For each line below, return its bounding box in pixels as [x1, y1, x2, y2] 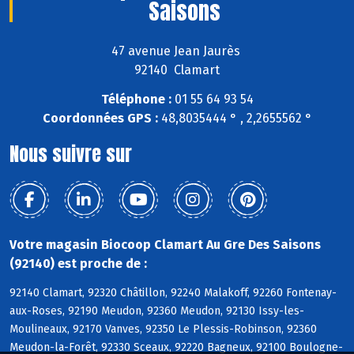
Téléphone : [100, 92, 171, 107]
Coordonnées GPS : [42, 111, 158, 126]
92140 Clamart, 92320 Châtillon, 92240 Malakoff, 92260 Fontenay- [9, 285, 337, 299]
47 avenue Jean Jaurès [111, 43, 243, 59]
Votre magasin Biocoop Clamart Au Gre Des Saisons [9, 237, 321, 253]
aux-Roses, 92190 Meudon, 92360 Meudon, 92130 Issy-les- [9, 303, 304, 318]
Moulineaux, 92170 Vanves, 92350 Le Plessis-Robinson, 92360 [9, 322, 317, 336]
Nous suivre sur [9, 140, 132, 169]
